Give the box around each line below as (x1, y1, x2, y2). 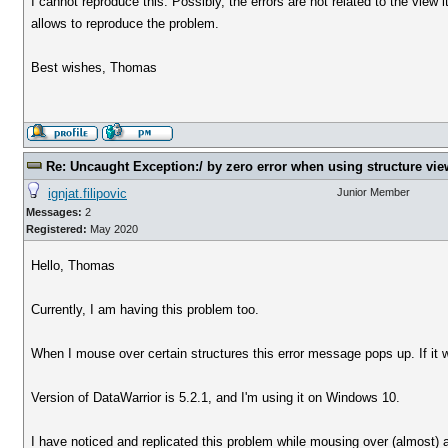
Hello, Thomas (31, 258, 116, 273)
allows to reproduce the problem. (31, 16, 220, 31)
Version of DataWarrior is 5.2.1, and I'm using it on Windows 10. (31, 390, 401, 405)
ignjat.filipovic (48, 186, 127, 201)
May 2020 (87, 223, 138, 235)
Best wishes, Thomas (31, 60, 158, 75)
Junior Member (337, 186, 410, 198)
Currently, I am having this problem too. (31, 302, 260, 317)
